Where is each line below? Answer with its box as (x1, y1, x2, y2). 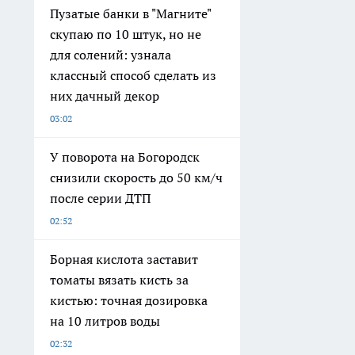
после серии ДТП (50, 189, 151, 206)
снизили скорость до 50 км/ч (50, 169, 223, 185)
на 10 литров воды (50, 312, 160, 329)
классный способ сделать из (50, 67, 216, 83)
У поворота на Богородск (50, 148, 200, 165)
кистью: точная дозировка (50, 292, 208, 308)
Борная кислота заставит (50, 250, 198, 267)
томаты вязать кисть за (50, 271, 189, 288)
